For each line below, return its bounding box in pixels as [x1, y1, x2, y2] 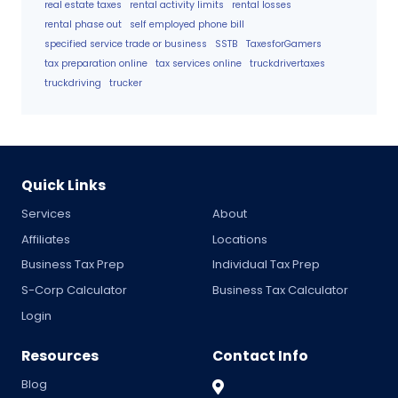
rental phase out [44, 17, 123, 31]
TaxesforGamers [246, 36, 322, 51]
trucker [109, 76, 143, 90]
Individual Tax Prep [211, 256, 320, 274]
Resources [20, 346, 99, 365]
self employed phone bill [130, 17, 245, 31]
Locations [211, 230, 267, 248]
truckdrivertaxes [250, 56, 326, 70]
